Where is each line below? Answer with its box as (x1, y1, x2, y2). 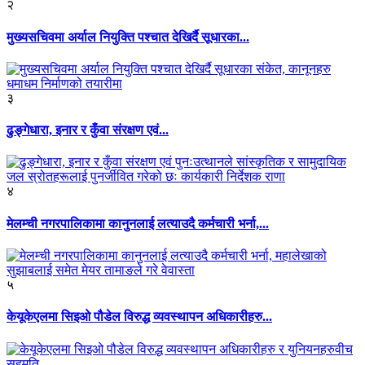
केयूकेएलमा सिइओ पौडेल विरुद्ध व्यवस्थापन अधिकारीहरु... (7, 310, 272, 324)
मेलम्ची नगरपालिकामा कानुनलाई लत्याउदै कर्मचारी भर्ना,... (7, 216, 269, 231)
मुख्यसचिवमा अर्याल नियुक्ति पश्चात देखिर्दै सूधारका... (7, 29, 249, 44)
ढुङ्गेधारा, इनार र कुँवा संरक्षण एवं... (7, 123, 169, 138)
